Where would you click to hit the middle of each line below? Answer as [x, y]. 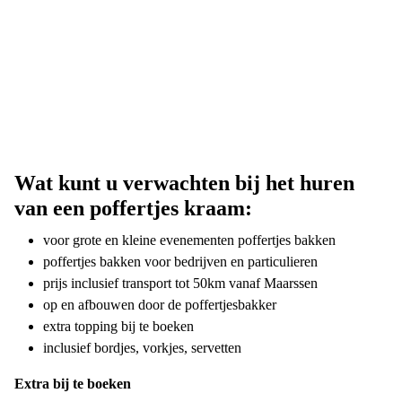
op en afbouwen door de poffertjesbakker [160, 305]
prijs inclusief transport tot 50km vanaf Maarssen [182, 283]
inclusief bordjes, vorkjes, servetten [144, 348]
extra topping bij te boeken [120, 326]
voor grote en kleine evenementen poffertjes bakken [191, 240]
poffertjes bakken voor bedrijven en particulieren [182, 262]
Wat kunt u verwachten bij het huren [184, 183]
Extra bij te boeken [73, 384]
